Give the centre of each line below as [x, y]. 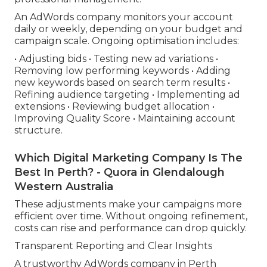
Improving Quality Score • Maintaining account [125, 119]
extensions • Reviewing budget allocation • [114, 107]
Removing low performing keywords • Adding [122, 71]
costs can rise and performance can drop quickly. [131, 228]
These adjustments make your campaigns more [128, 204]
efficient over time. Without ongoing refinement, [131, 216]
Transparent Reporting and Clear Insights [113, 246]
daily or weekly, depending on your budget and [128, 29]
